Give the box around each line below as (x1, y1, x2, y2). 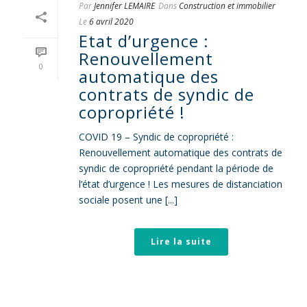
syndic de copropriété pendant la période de (79, 162, 273, 175)
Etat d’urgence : (79, 29, 209, 52)
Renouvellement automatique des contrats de (79, 146, 282, 159)
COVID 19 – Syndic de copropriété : (79, 130, 234, 143)
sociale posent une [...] (79, 193, 177, 206)
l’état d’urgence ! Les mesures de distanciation (79, 177, 282, 191)
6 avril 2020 (89, 16, 134, 27)
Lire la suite (150, 236, 212, 247)
